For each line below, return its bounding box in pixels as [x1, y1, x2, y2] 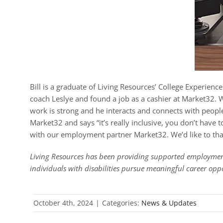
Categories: [102, 198, 142, 208]
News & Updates [141, 198, 197, 208]
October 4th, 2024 [33, 198, 94, 208]
